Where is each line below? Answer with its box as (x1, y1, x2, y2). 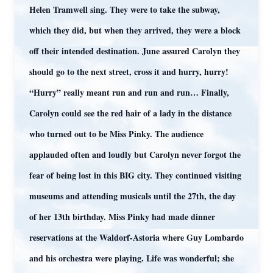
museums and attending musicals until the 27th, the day (29, 190, 236, 202)
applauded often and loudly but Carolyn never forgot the (29, 148, 241, 161)
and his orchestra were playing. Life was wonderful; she (29, 252, 234, 264)
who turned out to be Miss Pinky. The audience (29, 127, 204, 140)
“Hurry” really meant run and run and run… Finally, (29, 86, 229, 99)
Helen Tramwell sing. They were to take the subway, (29, 3, 220, 16)
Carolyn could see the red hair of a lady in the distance (29, 107, 232, 119)
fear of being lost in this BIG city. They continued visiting (29, 169, 241, 182)
